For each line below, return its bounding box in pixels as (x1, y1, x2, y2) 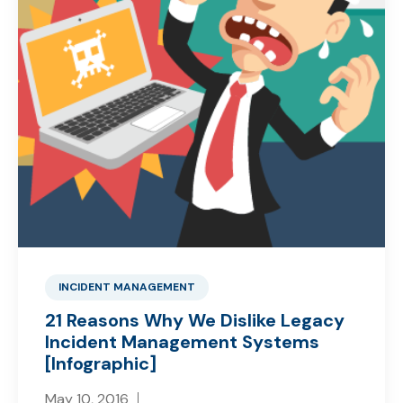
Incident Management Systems (45, 329, 319, 354)
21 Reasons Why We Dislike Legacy (45, 308, 345, 332)
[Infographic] (45, 351, 157, 375)
